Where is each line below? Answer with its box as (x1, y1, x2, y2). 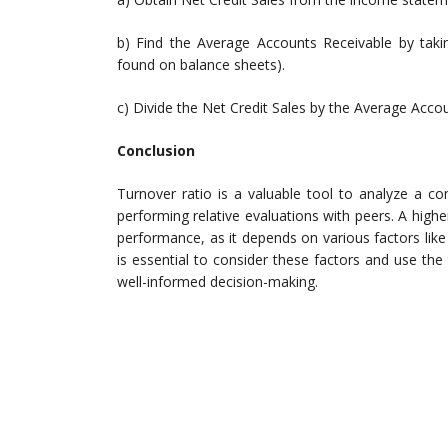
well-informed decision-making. (117, 272, 318, 292)
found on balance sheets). (117, 55, 285, 75)
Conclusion (117, 141, 195, 161)
